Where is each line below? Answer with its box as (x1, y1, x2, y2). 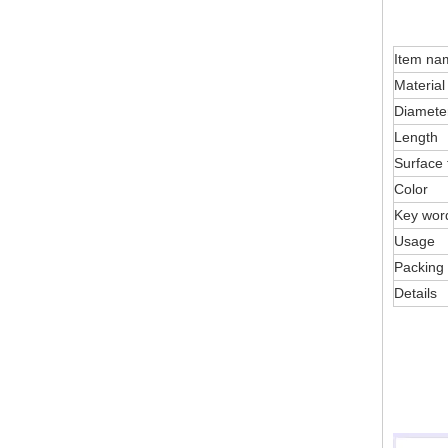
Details (394, 285, 437, 301)
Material (394, 77, 445, 93)
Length (394, 129, 438, 145)
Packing (394, 259, 444, 275)
